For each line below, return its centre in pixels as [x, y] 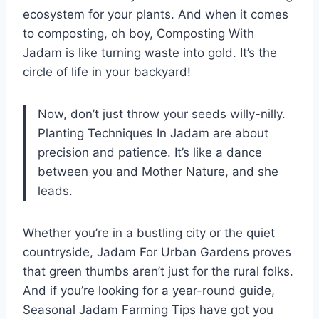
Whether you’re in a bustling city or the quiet [149, 233]
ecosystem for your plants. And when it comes [156, 15]
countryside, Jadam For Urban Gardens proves [157, 252]
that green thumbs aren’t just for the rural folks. [158, 272]
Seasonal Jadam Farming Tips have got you [148, 310]
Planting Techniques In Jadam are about [153, 134]
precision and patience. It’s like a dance [150, 153]
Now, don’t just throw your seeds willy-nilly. [162, 114]
